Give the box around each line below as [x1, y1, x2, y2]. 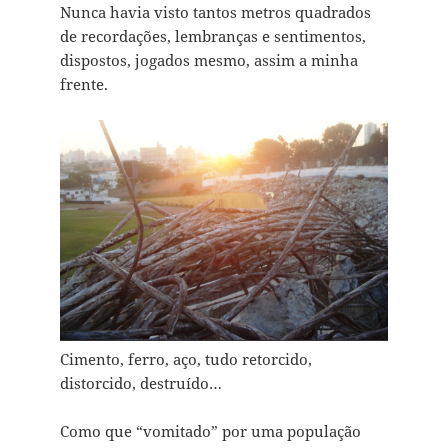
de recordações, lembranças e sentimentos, [59, 26, 366, 47]
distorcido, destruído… [59, 373, 222, 394]
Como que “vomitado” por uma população [59, 421, 361, 442]
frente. [59, 74, 108, 95]
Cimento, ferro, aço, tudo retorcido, [59, 349, 312, 370]
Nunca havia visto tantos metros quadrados [59, 2, 371, 23]
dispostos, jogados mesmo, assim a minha [59, 50, 358, 71]
